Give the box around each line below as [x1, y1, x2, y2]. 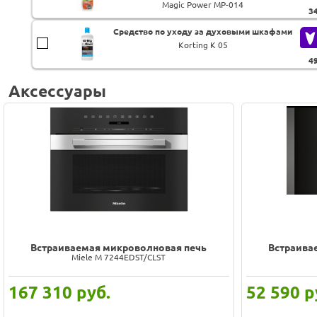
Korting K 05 [178, 40, 228, 50]
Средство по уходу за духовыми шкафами [113, 27, 293, 37]
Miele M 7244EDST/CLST [71, 252, 166, 262]
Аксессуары [8, 82, 106, 100]
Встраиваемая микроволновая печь [30, 241, 207, 253]
